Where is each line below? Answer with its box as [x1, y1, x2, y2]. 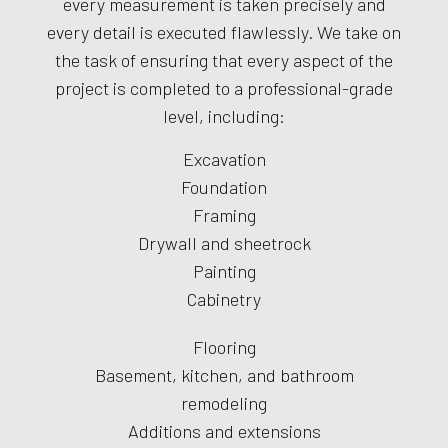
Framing [192, 204, 256, 227]
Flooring [192, 336, 256, 359]
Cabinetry [187, 288, 261, 311]
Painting [192, 260, 256, 283]
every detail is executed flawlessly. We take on [47, 21, 401, 44]
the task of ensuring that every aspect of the [55, 49, 393, 72]
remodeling [181, 392, 267, 415]
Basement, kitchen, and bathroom [94, 364, 354, 387]
